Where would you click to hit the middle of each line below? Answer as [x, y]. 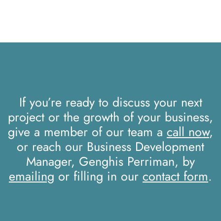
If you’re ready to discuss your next [110, 102]
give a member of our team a [87, 132]
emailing [32, 176]
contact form [175, 176]
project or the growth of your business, [110, 117]
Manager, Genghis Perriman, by [110, 162]
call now [188, 132]
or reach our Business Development [110, 147]
